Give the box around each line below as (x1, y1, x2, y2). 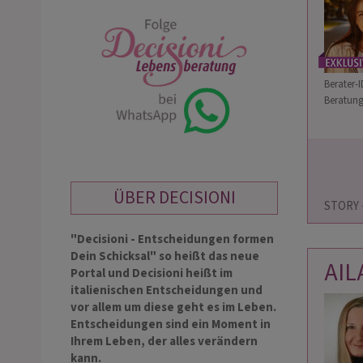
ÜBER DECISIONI (113, 185, 236, 211)
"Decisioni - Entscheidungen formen (70, 231, 274, 249)
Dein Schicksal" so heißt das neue (70, 248, 259, 266)
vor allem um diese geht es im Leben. (70, 299, 276, 317)
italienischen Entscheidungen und (70, 282, 263, 300)
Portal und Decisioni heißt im (70, 265, 233, 283)
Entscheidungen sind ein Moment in (70, 316, 271, 334)
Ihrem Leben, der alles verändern (70, 333, 258, 351)
